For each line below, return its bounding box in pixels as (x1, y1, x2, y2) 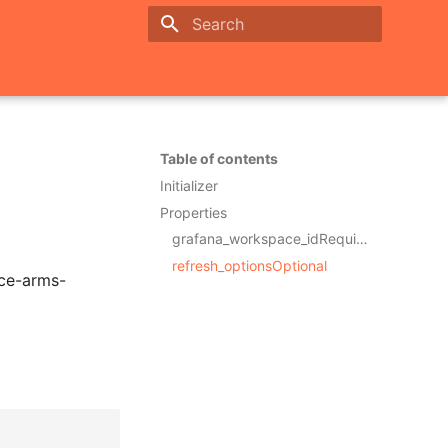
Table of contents (160, 150, 278, 167)
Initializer (160, 176, 218, 194)
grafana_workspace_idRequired (356, 230, 368, 248)
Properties (160, 203, 227, 221)
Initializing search (192, 52, 296, 67)
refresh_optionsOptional (172, 257, 327, 274)
